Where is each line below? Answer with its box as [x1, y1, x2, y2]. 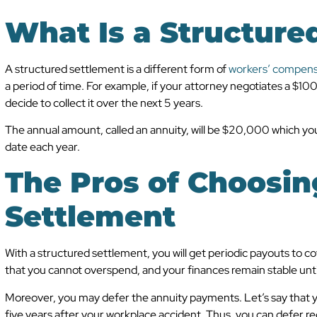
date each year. [5, 139, 80, 155]
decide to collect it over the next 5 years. [5, 95, 203, 110]
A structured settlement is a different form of [5, 61, 229, 76]
